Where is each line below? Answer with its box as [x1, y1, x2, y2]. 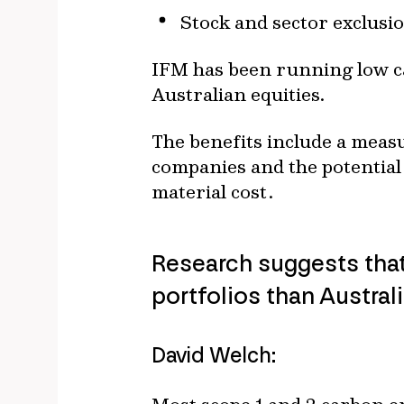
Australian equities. [151, 82, 326, 106]
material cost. [151, 179, 274, 203]
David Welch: [151, 342, 276, 368]
